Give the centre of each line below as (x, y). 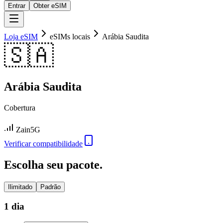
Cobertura (20, 108)
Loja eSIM (21, 37)
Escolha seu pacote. (53, 165)
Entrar (17, 6)
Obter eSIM (50, 6)
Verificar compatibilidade (43, 143)
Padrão (51, 187)
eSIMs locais (70, 37)
